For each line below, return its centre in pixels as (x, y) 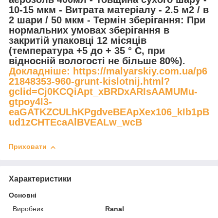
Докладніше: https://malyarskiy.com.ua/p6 (108, 71)
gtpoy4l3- (30, 101)
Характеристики (40, 179)
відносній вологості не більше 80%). (97, 61)
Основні (23, 195)
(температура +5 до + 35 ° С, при (87, 50)
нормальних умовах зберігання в (89, 30)
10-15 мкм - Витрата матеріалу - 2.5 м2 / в (109, 9)
